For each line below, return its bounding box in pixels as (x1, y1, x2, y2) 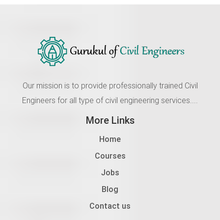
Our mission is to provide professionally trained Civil (22, 81, 198, 91)
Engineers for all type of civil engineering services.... (22, 95, 198, 106)
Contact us (89, 201, 131, 211)
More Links (85, 114, 135, 127)
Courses (94, 151, 126, 161)
